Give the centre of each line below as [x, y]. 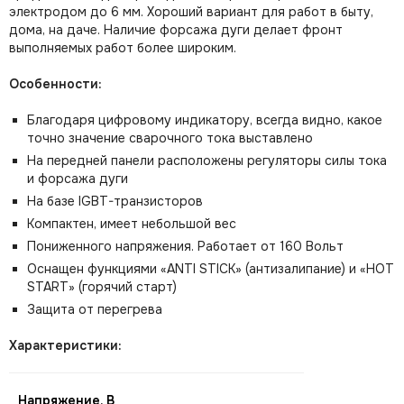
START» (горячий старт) [102, 287]
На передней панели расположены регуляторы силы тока [207, 161]
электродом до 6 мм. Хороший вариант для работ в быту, [191, 12]
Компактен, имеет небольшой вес [132, 224]
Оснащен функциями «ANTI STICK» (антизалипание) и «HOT [211, 269]
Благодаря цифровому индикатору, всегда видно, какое [205, 120]
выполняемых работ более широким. [123, 48]
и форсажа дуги [78, 179]
